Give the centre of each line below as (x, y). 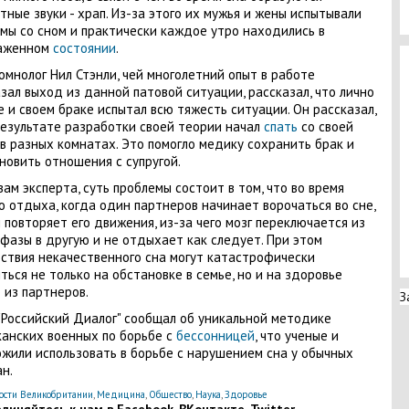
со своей (327, 126)
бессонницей (215, 336)
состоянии (84, 48)
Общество (170, 394)
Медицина (121, 394)
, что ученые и (296, 336)
